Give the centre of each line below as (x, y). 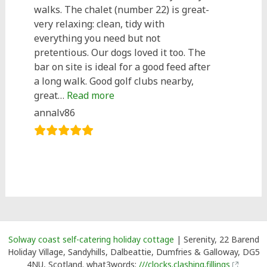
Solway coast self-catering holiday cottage (91, 239)
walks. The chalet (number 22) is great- (122, 10)
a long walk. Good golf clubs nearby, (114, 81)
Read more (91, 95)
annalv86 (55, 113)
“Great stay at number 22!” (173, 95)
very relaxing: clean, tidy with (100, 24)
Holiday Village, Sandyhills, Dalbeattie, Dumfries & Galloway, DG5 (133, 252)
